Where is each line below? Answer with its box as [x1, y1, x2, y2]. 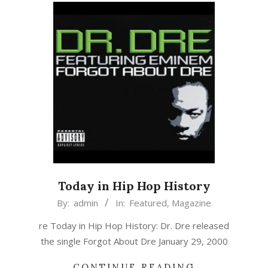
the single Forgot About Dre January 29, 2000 [40, 235, 228, 247]
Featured [129, 197, 167, 209]
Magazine [172, 197, 211, 209]
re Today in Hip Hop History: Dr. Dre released [39, 220, 229, 232]
